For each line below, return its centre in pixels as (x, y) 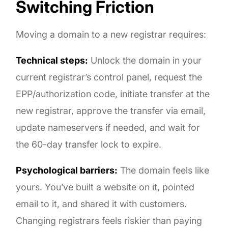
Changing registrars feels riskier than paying (109, 220)
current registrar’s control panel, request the (109, 77)
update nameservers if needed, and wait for (108, 127)
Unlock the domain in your (145, 60)
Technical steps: (52, 60)
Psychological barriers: (67, 170)
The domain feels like (164, 170)
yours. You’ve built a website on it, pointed (105, 187)
